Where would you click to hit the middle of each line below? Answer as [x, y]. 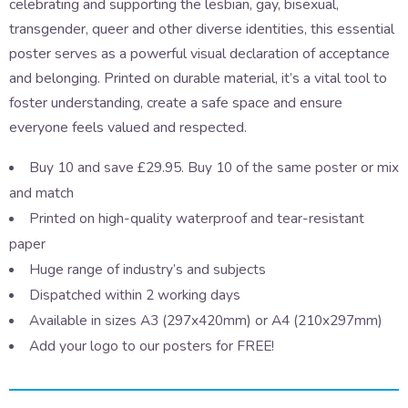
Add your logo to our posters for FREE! [151, 346]
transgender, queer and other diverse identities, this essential [202, 30]
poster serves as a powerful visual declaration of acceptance [199, 54]
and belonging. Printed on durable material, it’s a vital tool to [198, 79]
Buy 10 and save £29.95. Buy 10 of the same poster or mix [214, 168]
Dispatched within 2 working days [134, 295]
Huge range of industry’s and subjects [147, 270]
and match [41, 193]
